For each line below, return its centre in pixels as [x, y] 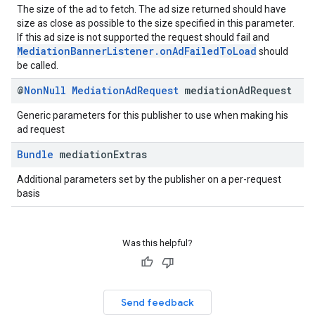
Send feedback [157, 302]
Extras [130, 154]
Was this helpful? [157, 243]
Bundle [35, 154]
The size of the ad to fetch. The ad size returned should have [152, 9]
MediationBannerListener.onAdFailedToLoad [137, 51]
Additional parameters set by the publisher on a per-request [149, 179]
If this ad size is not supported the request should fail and [143, 37]
